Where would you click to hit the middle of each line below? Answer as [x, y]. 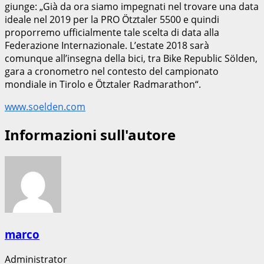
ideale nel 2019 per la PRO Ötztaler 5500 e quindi [112, 20]
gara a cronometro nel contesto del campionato [112, 72]
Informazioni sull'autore [90, 135]
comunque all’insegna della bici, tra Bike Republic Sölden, [131, 59]
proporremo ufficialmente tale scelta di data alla [112, 33]
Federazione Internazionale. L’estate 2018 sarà [107, 46]
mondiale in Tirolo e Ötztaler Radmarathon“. [103, 85]
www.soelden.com [45, 107]
